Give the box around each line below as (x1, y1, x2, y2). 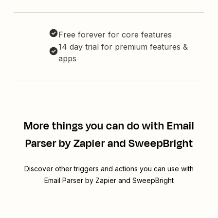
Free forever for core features (58, 30, 172, 40)
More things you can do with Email (24, 118, 194, 134)
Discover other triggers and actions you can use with (24, 164, 194, 173)
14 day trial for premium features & (58, 42, 188, 52)
